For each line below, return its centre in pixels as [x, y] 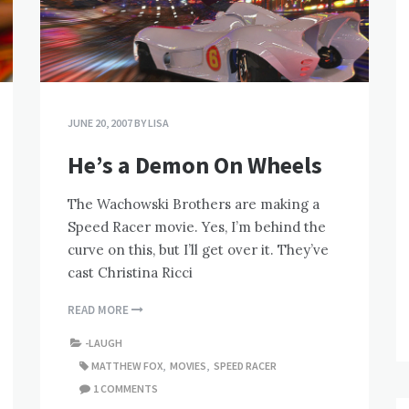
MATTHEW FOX [127, 366]
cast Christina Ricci [130, 273]
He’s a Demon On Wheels [195, 165]
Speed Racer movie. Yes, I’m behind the [197, 227]
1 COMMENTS [126, 389]
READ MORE [100, 310]
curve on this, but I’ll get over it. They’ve [198, 250]
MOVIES [188, 366]
